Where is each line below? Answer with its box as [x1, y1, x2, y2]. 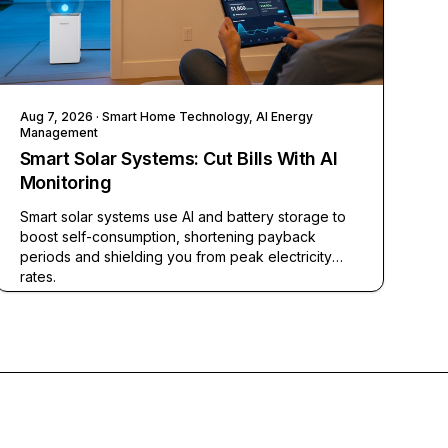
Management [19, 125, 98, 141]
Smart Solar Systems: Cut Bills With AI [19, 148, 338, 170]
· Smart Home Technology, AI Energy [92, 109, 313, 125]
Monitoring [19, 172, 112, 194]
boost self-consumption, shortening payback [19, 228, 316, 246]
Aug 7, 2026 [19, 109, 93, 125]
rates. [19, 268, 56, 286]
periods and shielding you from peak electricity [19, 248, 332, 266]
